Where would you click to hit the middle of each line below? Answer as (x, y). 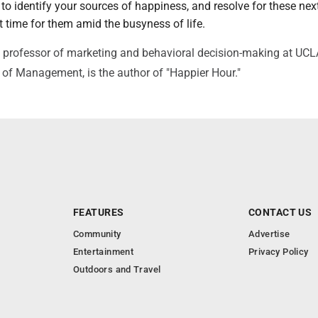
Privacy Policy (279, 251)
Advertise (269, 234)
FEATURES (99, 212)
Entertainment (104, 251)
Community (97, 234)
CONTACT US (280, 212)
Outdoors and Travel (117, 269)
